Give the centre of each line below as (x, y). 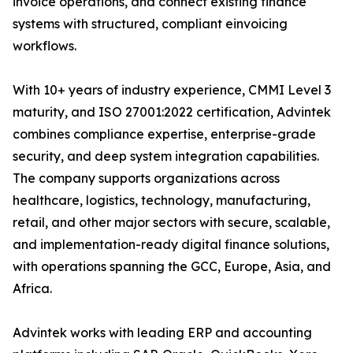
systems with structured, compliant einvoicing (150, 24)
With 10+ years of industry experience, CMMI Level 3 (172, 90)
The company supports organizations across (146, 178)
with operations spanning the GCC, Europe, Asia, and (172, 267)
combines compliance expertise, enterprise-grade (164, 134)
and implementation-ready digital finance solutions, (171, 245)
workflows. (45, 46)
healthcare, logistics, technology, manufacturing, (162, 201)
